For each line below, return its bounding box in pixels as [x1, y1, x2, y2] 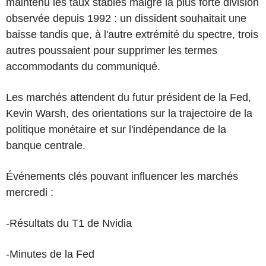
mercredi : [6, 186, 53, 198]
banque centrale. [6, 139, 97, 151]
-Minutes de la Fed [6, 248, 94, 260]
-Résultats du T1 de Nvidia [6, 217, 132, 229]
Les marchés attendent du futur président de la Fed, [6, 91, 251, 103]
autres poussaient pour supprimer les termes [6, 44, 217, 56]
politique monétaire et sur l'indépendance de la [6, 123, 226, 135]
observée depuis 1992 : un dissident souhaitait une [6, 12, 246, 24]
